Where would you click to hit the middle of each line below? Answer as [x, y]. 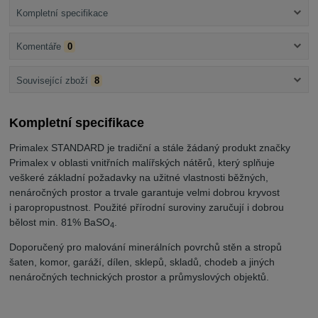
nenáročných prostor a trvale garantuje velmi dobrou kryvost [145, 193]
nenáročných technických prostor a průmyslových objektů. [139, 277]
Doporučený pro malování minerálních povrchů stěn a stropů [146, 247]
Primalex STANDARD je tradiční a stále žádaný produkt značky [150, 148]
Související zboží [52, 80]
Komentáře [38, 47]
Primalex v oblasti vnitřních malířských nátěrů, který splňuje [142, 163]
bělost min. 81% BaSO [60, 223]
